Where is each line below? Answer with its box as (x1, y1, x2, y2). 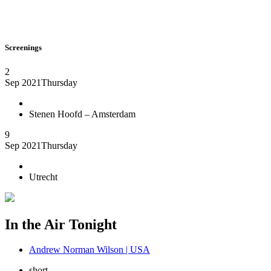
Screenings (5, 43, 42, 53)
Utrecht (29, 171, 57, 182)
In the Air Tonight (5, 216, 117, 232)
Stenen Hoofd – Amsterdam (29, 108, 135, 119)
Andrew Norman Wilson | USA (29, 244, 150, 255)
